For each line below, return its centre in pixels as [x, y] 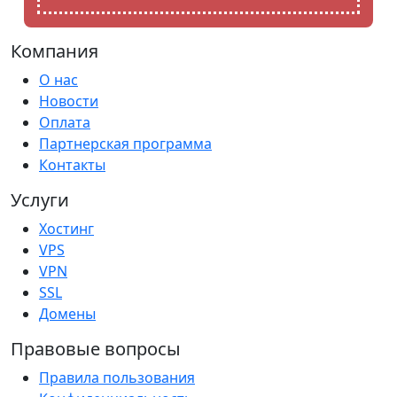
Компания [54, 51]
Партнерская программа [125, 143]
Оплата [65, 122]
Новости [69, 101]
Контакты [72, 164]
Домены [67, 313]
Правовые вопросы [96, 348]
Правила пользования [117, 377]
